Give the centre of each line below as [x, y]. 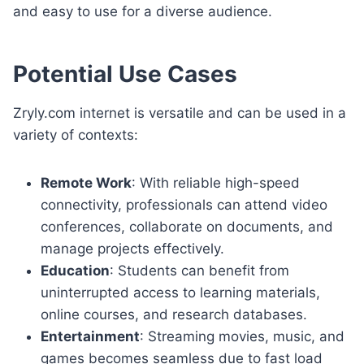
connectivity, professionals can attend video [184, 204]
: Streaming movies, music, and [242, 336]
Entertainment [90, 336]
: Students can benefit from [199, 270]
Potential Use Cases [125, 74]
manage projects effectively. [132, 248]
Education [75, 270]
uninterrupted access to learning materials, [180, 292]
